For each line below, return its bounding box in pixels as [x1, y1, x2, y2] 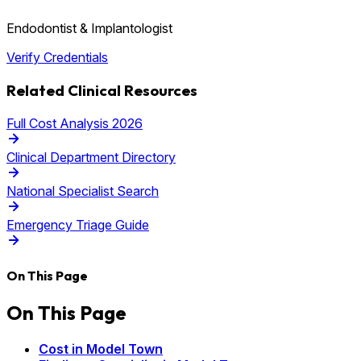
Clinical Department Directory [6, 148, 176, 165]
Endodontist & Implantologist [6, 20, 172, 37]
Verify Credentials [6, 49, 108, 66]
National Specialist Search [6, 182, 159, 199]
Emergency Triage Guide [6, 216, 149, 233]
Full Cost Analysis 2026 [6, 114, 143, 131]
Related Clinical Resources [6, 81, 197, 101]
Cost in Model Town [39, 341, 163, 358]
